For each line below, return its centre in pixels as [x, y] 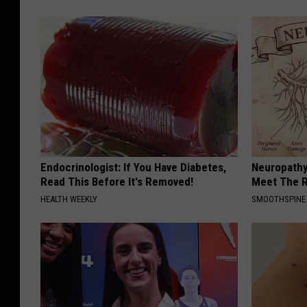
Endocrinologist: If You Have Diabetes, [133, 168]
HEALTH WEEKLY [69, 199]
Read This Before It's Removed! [117, 182]
